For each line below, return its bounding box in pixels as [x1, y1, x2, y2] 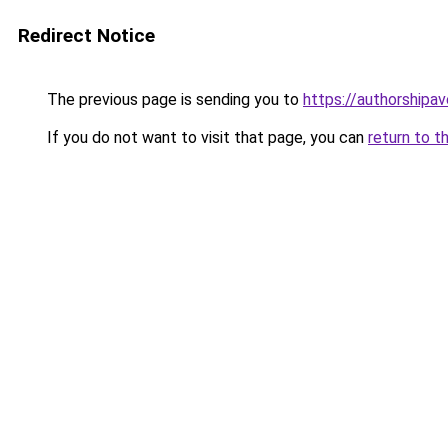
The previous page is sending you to [43, 90, 303, 109]
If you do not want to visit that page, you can [43, 128, 368, 147]
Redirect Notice [18, 24, 155, 47]
